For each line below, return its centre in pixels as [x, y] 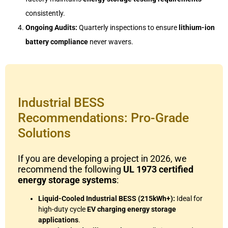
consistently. [45, 13]
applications [58, 220]
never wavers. [111, 41]
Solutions [44, 133]
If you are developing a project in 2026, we [102, 158]
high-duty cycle [63, 209]
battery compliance [57, 41]
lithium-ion [197, 27]
